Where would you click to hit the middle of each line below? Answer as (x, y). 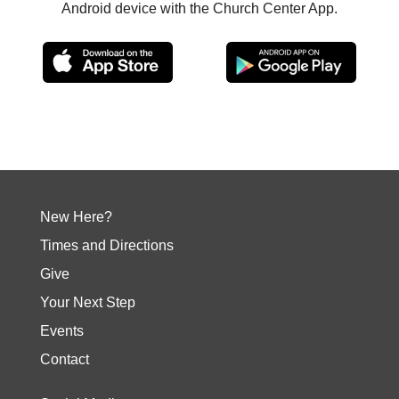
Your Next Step (87, 302)
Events (61, 330)
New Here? (76, 216)
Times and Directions (106, 245)
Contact (64, 359)
